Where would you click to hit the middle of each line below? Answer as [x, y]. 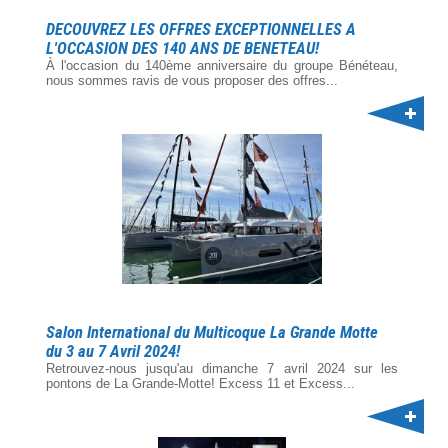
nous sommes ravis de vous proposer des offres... [192, 80]
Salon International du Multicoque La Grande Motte [212, 332]
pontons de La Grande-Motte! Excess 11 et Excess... [200, 383]
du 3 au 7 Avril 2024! [113, 351]
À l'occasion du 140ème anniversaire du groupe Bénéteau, [222, 65]
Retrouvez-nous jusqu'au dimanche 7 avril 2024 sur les [222, 368]
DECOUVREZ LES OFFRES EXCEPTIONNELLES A [201, 29]
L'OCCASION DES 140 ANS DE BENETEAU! [182, 48]
